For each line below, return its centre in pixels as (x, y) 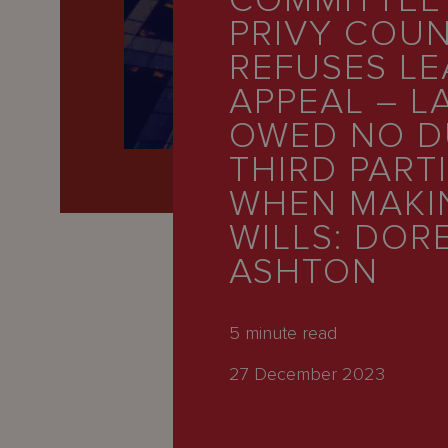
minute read (289, 333)
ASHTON (304, 272)
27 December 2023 (307, 374)
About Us (41, 129)
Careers (35, 88)
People (33, 47)
